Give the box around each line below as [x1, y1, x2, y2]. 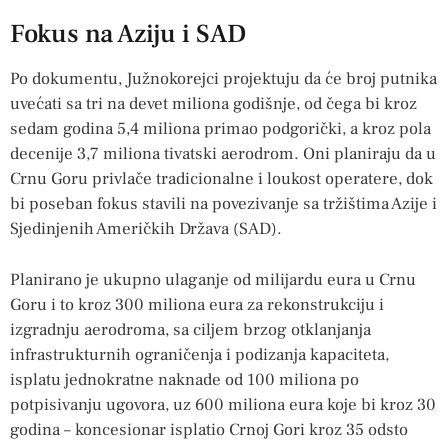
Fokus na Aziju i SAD [10, 17, 246, 52]
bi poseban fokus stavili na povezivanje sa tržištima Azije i [10, 193, 437, 216]
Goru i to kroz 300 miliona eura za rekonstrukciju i [10, 293, 384, 316]
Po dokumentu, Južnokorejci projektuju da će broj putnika [10, 68, 437, 91]
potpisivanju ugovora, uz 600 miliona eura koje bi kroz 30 [10, 393, 436, 416]
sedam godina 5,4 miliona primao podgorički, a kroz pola [10, 118, 431, 141]
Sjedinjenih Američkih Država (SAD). [10, 218, 282, 241]
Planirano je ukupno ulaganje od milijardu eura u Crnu [10, 268, 416, 291]
